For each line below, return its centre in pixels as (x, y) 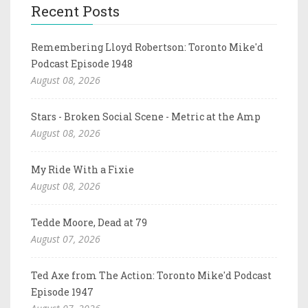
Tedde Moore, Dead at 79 (89, 222)
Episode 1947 (62, 291)
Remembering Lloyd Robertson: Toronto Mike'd (147, 47)
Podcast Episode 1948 (82, 63)
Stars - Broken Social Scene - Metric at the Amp (146, 116)
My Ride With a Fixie (82, 169)
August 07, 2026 (66, 239)
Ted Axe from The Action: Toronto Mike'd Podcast (151, 275)
